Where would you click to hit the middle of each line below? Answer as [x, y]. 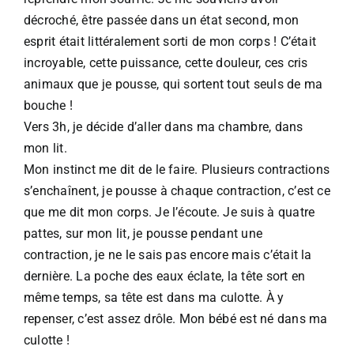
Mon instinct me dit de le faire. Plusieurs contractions [177, 169]
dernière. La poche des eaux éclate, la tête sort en [165, 276]
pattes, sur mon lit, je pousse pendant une [143, 233]
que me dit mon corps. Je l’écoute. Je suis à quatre [169, 212]
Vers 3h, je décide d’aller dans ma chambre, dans [164, 126]
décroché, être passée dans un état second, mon [162, 20]
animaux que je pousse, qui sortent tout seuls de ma [173, 84]
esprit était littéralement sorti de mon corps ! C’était [170, 41]
